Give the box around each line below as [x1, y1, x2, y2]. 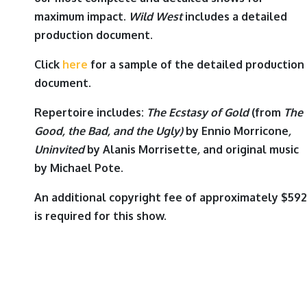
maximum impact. [34, 10, 129, 24]
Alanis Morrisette [103, 143, 197, 157]
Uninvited [34, 143, 84, 157]
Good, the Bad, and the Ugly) [34, 124, 183, 138]
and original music [203, 143, 299, 157]
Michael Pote [50, 161, 121, 175]
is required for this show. [34, 209, 167, 223]
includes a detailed [182, 10, 287, 24]
